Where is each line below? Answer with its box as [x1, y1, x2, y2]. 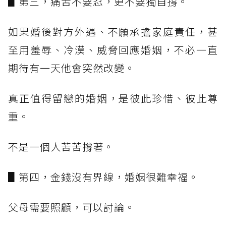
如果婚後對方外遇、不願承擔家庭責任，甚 [8, 24, 218, 39]
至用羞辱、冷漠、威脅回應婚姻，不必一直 [8, 42, 218, 58]
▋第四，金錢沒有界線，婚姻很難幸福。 [8, 169, 199, 185]
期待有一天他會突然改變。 [8, 61, 135, 76]
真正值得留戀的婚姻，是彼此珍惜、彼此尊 [8, 91, 218, 106]
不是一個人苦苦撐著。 [8, 139, 114, 154]
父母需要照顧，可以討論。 [8, 200, 135, 215]
